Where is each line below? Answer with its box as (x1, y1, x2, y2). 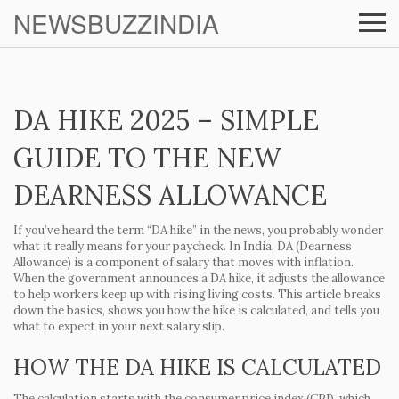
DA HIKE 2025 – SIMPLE (13, 103, 319, 137)
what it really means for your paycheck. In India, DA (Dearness (13, 239, 352, 254)
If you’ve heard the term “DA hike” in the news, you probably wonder (13, 223, 383, 238)
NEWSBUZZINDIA (13, 5, 219, 41)
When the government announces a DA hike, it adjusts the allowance (13, 271, 385, 286)
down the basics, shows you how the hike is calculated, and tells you (13, 303, 379, 318)
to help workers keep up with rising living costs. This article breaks (13, 287, 381, 302)
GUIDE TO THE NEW (13, 141, 281, 175)
